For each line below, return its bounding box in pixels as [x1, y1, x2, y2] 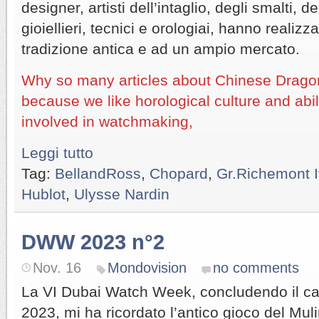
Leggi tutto [21, 144, 93, 161]
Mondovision [108, 259, 187, 276]
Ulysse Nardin [74, 185, 169, 202]
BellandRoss [55, 164, 141, 182]
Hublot [21, 185, 66, 202]
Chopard [150, 164, 208, 182]
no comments [213, 259, 299, 276]
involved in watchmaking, [21, 113, 193, 130]
